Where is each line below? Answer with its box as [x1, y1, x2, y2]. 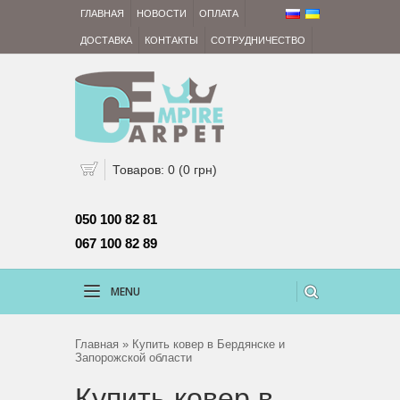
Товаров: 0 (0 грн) [112, 162, 217, 177]
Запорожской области [75, 351, 192, 364]
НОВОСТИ [137, 8, 187, 19]
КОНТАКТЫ [145, 35, 198, 46]
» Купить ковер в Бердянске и [119, 337, 285, 351]
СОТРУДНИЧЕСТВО [211, 35, 305, 46]
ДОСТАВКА [80, 35, 132, 46]
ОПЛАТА [199, 8, 238, 19]
